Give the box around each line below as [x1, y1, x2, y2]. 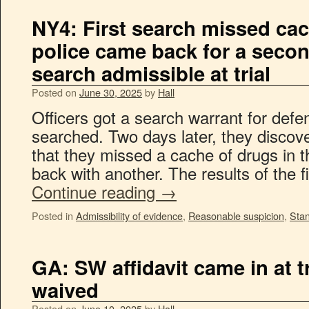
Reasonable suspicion [188, 208, 284, 223]
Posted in [32, 208, 73, 223]
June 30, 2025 [79, 85, 142, 99]
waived [32, 275, 99, 304]
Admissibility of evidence [76, 208, 183, 223]
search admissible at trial [32, 59, 270, 88]
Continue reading [32, 179, 160, 203]
